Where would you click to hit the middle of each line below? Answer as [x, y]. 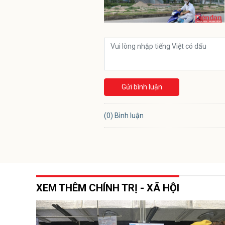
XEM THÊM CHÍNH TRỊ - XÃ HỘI [108, 188]
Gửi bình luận [142, 87]
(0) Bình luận [124, 115]
